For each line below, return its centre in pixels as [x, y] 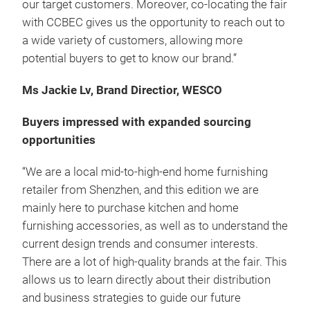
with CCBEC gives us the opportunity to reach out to [154, 22]
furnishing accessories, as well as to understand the [155, 226]
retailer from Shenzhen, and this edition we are [140, 190]
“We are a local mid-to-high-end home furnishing [145, 172]
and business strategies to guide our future [131, 298]
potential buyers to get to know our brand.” [129, 58]
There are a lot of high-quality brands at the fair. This [155, 262]
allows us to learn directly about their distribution [146, 280]
